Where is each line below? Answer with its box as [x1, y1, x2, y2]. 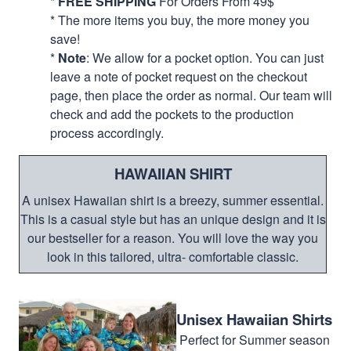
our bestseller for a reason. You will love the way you [27, 228, 318, 247]
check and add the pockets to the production [50, 104, 294, 123]
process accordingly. [50, 123, 164, 142]
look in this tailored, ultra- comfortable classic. [47, 247, 299, 266]
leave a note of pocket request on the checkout [50, 67, 307, 85]
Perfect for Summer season [179, 330, 330, 349]
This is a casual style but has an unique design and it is [20, 209, 326, 228]
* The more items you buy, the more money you [50, 10, 309, 29]
